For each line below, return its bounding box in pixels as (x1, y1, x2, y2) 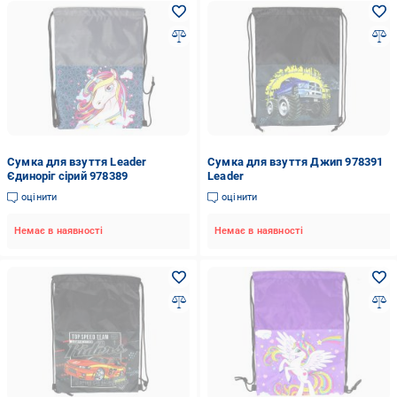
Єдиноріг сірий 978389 (7, 169, 128, 183)
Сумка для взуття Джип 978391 (206, 155, 384, 168)
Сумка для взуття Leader (7, 155, 147, 168)
